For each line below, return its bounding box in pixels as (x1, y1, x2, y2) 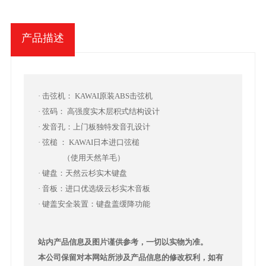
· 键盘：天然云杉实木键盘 (37, 168, 127, 178)
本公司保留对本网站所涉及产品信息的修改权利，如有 (37, 252, 223, 262)
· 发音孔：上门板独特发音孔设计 (37, 122, 150, 131)
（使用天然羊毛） (37, 153, 125, 162)
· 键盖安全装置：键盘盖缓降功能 (37, 199, 150, 208)
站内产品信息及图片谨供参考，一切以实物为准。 (37, 237, 208, 246)
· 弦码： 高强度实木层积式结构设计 (37, 106, 160, 116)
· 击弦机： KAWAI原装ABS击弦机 (37, 91, 153, 100)
